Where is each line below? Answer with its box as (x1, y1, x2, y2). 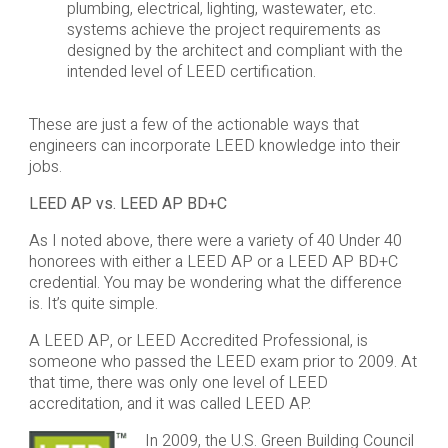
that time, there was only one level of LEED (28, 371, 328, 396)
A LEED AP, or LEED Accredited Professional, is (28, 329, 368, 354)
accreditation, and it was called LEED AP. (28, 392, 311, 417)
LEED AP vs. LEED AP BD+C (28, 192, 227, 217)
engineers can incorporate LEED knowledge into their (28, 134, 400, 159)
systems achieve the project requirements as (67, 18, 382, 43)
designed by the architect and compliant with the (67, 39, 404, 64)
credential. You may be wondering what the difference (28, 271, 402, 296)
